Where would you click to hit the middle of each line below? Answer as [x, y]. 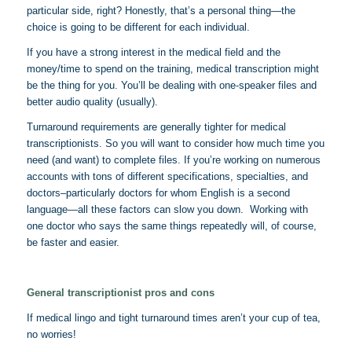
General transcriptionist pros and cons [120, 293]
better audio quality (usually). [92, 102]
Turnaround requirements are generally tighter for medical [156, 127]
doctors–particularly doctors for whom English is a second [158, 193]
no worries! [51, 335]
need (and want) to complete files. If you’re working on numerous [173, 160]
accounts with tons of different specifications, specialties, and [167, 177]
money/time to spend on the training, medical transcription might [172, 69]
